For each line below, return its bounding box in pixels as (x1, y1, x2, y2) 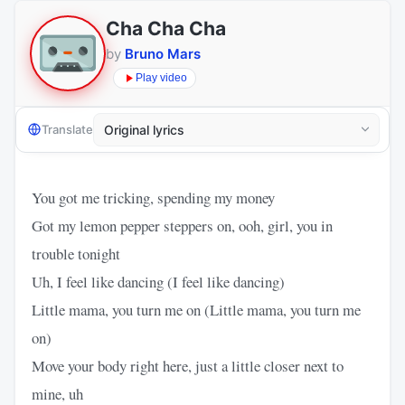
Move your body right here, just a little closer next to (32, 354, 344, 376)
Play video (136, 71, 187, 85)
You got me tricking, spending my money (32, 186, 275, 208)
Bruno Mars (125, 44, 201, 62)
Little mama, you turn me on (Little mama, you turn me (32, 298, 361, 320)
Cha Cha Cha (106, 16, 226, 40)
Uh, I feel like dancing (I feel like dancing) (32, 270, 285, 292)
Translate (42, 122, 93, 137)
